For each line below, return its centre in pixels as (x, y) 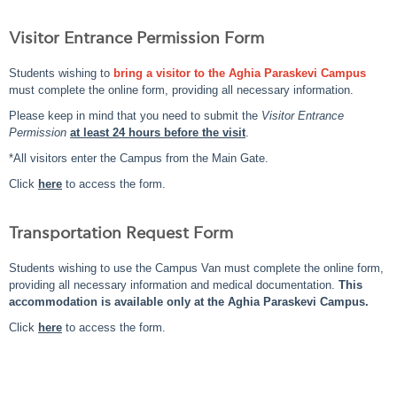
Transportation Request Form (121, 234)
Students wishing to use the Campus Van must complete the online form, (196, 268)
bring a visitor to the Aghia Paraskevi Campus (240, 73)
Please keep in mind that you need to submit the (135, 116)
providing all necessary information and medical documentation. (174, 285)
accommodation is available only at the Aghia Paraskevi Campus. (189, 302)
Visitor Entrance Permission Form (136, 39)
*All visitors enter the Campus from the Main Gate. (139, 158)
